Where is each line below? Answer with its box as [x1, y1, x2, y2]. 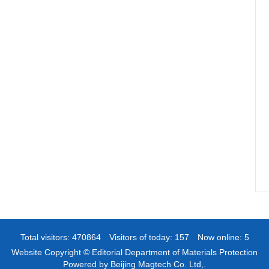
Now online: [189, 232, 244, 243]
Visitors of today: [100, 232, 175, 243]
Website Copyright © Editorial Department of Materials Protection [11, 247, 258, 258]
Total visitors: [20, 232, 72, 243]
